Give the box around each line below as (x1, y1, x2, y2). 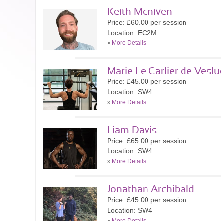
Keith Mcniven (107, 7, 172, 17)
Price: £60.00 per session (107, 18, 186, 26)
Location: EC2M (107, 29, 157, 37)
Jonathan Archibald (107, 184, 194, 194)
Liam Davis (107, 125, 157, 135)
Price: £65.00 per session (107, 137, 186, 145)
